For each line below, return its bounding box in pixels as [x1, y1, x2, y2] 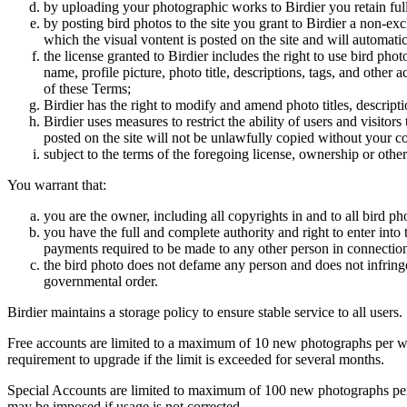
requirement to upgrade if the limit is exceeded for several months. [7, 352, 384, 368]
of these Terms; [44, 81, 131, 97]
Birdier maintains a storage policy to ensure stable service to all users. [7, 304, 402, 321]
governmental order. [44, 273, 158, 290]
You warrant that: [7, 177, 106, 194]
